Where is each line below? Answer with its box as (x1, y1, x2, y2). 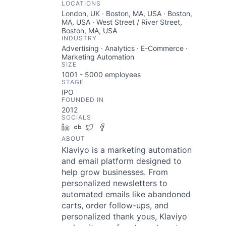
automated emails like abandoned (62, 189, 191, 199)
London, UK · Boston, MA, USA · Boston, (62, 9, 192, 18)
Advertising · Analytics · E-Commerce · (62, 44, 188, 52)
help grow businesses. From (62, 167, 168, 177)
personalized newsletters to (62, 178, 167, 188)
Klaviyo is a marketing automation (62, 145, 192, 155)
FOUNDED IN (62, 96, 104, 103)
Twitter (97, 123, 120, 131)
